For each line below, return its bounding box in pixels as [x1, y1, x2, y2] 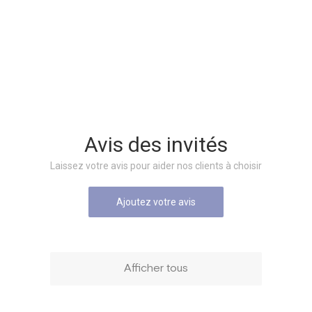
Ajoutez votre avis [116, 196, 196, 208]
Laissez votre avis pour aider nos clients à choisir [50, 160, 262, 172]
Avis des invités [84, 132, 228, 157]
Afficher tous [124, 261, 188, 276]
